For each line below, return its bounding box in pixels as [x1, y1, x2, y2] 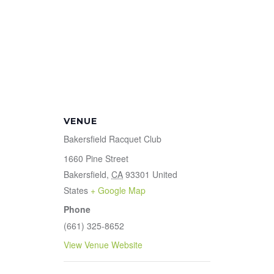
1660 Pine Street [64, 152, 128, 165]
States [64, 184, 88, 197]
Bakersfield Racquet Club [64, 133, 161, 146]
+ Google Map [91, 184, 146, 197]
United [152, 168, 177, 181]
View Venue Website [64, 239, 143, 251]
